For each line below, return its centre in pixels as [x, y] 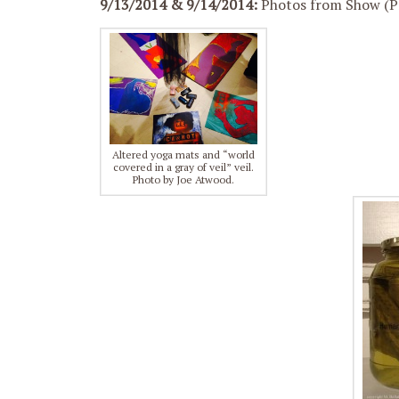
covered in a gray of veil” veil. [183, 167]
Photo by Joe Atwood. [183, 179]
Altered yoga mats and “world [183, 154]
